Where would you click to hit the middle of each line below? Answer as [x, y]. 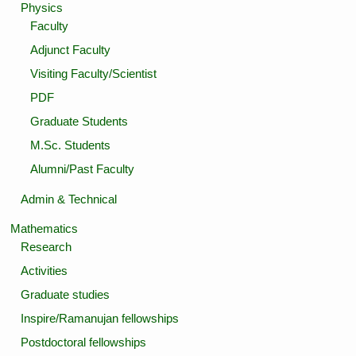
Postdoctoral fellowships [83, 342]
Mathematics [44, 229]
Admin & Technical [68, 199]
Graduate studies [65, 294]
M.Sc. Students [70, 145]
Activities [44, 270]
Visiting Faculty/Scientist [93, 74]
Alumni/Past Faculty [82, 169]
